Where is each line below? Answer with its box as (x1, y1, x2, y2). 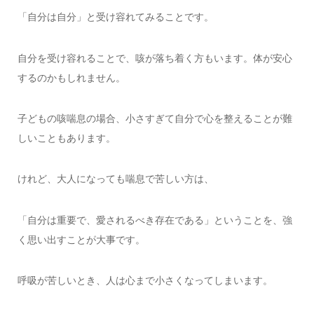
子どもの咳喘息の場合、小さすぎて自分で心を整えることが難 (17, 112, 292, 124)
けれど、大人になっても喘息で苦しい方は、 (17, 173, 214, 185)
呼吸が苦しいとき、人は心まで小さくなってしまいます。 (17, 275, 273, 287)
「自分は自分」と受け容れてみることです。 (17, 11, 214, 23)
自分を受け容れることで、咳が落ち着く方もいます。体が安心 (17, 52, 292, 64)
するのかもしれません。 (17, 71, 125, 83)
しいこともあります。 (17, 132, 116, 144)
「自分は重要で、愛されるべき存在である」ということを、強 (17, 214, 292, 226)
